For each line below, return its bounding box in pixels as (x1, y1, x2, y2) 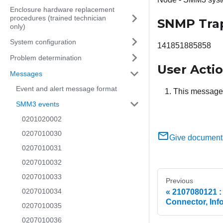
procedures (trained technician (10, 14, 106, 22)
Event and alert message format (16, 85, 117, 93)
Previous (166, 177, 193, 185)
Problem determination (10, 53, 82, 62)
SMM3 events (16, 100, 59, 108)
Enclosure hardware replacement (10, 5, 114, 13)
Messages (10, 69, 42, 78)
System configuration (10, 37, 76, 46)
